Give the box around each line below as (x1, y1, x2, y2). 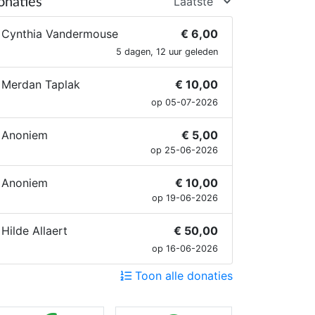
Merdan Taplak (1, 77, 80, 91)
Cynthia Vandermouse (1, 27, 118, 41)
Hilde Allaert (1, 224, 67, 238)
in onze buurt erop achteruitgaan (21, 17, 197, 31)
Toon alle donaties (131, 269, 233, 283)
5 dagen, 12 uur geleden (116, 46, 218, 57)
